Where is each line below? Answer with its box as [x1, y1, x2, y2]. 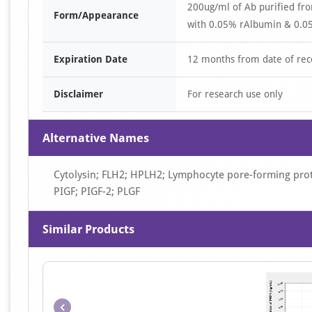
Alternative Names [42, 131, 149, 145]
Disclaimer [54, 88, 103, 100]
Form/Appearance [54, 10, 139, 21]
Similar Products [42, 222, 134, 236]
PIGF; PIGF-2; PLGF [54, 185, 140, 198]
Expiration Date [54, 54, 127, 65]
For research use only [187, 88, 283, 100]
